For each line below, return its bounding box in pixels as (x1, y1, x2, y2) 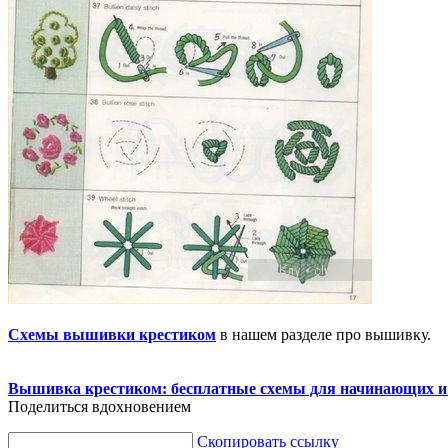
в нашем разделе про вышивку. (216, 325, 431, 343)
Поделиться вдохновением (8, 397, 191, 415)
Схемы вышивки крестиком (8, 325, 216, 343)
